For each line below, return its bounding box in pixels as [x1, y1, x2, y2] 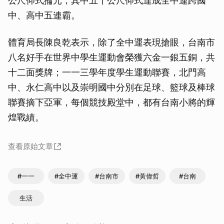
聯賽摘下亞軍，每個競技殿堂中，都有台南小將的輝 [8, 96, 215, 107]
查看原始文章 [8, 141, 53, 151]
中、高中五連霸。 [8, 9, 80, 20]
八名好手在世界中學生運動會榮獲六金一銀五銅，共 [8, 51, 215, 62]
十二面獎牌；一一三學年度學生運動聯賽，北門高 [8, 66, 206, 77]
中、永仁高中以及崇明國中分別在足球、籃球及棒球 [8, 81, 215, 92]
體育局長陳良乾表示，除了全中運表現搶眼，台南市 [8, 36, 215, 47]
